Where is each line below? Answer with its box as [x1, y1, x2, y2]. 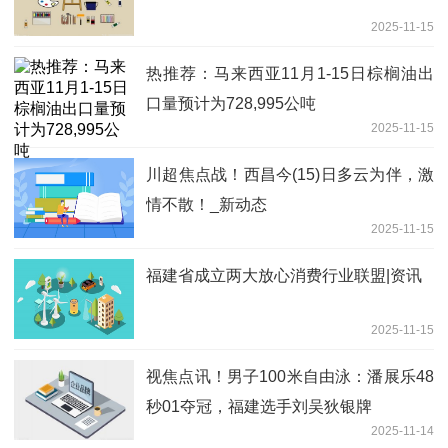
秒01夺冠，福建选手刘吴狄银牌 [146, 398, 372, 416]
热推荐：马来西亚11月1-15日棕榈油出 [146, 65, 434, 83]
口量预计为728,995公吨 [146, 95, 316, 113]
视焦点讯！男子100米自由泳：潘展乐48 [146, 368, 434, 386]
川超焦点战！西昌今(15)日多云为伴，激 [146, 166, 434, 184]
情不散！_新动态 [146, 196, 267, 214]
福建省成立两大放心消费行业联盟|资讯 [146, 267, 422, 285]
